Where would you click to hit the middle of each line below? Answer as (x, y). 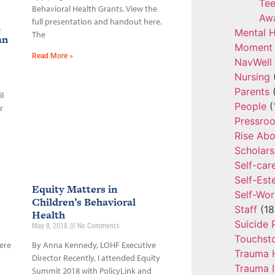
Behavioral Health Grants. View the (94, 9)
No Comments (97, 226)
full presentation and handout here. (98, 22)
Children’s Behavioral (83, 202)
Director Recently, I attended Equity (96, 258)
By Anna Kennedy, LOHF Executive (94, 245)
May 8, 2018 (50, 226)
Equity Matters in (74, 189)
